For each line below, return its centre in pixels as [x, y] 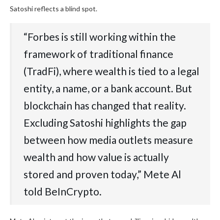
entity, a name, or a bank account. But [108, 88]
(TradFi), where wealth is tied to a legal [111, 71]
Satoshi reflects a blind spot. [54, 9]
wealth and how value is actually [96, 157]
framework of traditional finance [98, 54]
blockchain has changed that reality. [105, 106]
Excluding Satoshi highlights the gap [105, 123]
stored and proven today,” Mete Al [102, 174]
